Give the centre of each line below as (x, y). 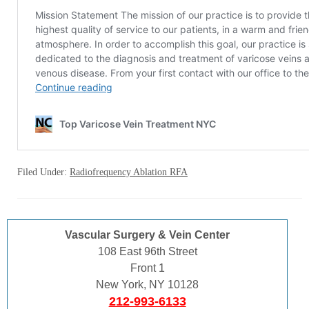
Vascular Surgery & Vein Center (148, 235)
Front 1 (147, 268)
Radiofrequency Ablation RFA (129, 172)
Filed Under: (43, 172)
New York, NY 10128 (148, 284)
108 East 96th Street (147, 251)
